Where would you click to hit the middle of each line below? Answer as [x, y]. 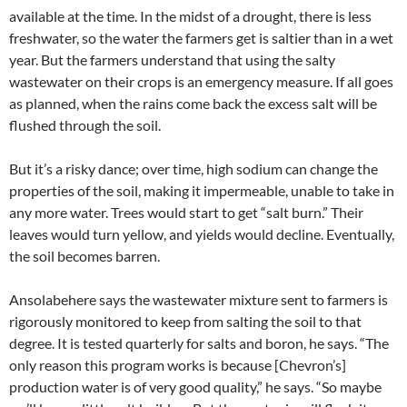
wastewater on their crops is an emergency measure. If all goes [201, 81]
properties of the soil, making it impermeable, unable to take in [202, 190]
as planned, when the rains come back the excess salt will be [193, 103]
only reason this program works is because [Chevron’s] [178, 365]
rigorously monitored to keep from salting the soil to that [185, 321]
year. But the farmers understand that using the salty [172, 60]
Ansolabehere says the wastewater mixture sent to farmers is [199, 299]
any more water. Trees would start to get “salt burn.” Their [186, 212]
